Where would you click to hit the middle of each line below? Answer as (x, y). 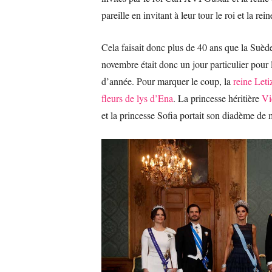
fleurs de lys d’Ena (137, 98)
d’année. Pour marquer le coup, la (167, 81)
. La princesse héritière (217, 98)
